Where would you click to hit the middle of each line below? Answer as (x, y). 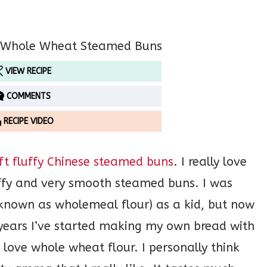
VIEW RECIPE (27, 71)
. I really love (210, 162)
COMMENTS (27, 96)
